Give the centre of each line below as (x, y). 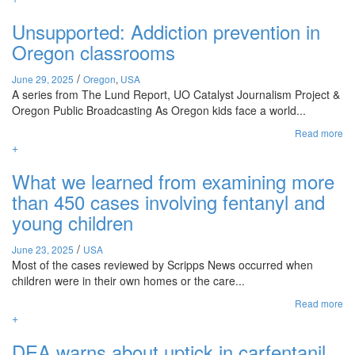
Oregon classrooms (94, 52)
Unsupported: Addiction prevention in (166, 31)
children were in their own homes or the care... (128, 281)
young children (73, 222)
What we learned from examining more (173, 181)
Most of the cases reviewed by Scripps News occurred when (162, 265)
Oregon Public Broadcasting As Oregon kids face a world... (159, 110)
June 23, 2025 (43, 249)
